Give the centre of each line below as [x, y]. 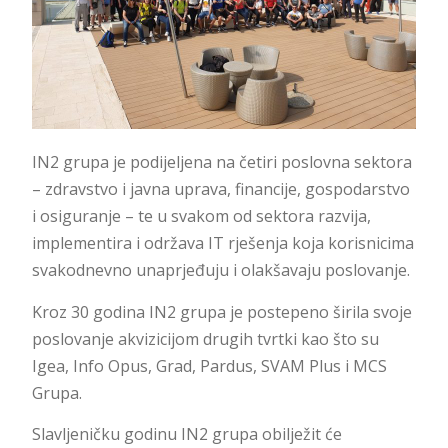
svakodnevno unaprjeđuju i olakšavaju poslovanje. [220, 270]
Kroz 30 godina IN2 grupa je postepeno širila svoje [221, 311]
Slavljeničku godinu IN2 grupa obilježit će [186, 433]
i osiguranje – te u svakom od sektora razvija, [201, 216]
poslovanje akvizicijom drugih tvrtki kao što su [205, 338]
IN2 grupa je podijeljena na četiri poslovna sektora [221, 162]
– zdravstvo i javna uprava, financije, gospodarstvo [220, 189]
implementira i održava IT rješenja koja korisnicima [222, 243]
